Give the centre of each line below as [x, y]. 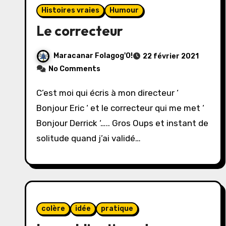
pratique [117, 209]
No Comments [74, 69]
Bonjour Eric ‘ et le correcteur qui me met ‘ [120, 108]
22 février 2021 [171, 56]
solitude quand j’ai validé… [89, 138]
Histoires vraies [70, 10]
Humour [124, 10]
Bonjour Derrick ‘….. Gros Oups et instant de [122, 123]
